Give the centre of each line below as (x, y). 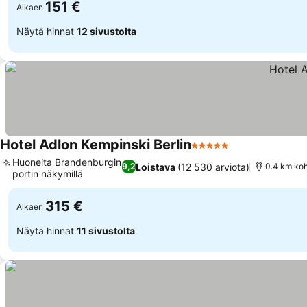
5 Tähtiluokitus (229, 152)
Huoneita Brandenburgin (67, 162)
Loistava (156, 167)
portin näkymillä (48, 174)
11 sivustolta (106, 230)
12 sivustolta (107, 31)
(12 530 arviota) (214, 167)
